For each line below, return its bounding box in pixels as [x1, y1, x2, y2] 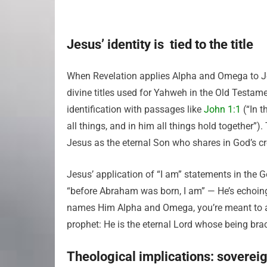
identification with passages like [67, 104, 204, 115]
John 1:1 [204, 104, 241, 115]
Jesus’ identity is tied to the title [67, 37, 253, 52]
